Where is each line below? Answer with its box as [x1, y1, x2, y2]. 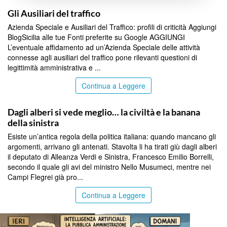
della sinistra [8, 117, 59, 129]
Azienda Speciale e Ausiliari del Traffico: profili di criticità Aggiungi [8, 22, 216, 32]
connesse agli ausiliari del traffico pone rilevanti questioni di [8, 52, 197, 63]
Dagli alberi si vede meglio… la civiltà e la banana [8, 106, 200, 118]
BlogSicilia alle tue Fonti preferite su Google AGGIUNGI [8, 32, 185, 43]
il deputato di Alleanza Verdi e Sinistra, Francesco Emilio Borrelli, [8, 152, 214, 162]
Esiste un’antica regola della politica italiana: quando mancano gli [8, 131, 216, 142]
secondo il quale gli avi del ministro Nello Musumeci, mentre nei [8, 162, 211, 172]
